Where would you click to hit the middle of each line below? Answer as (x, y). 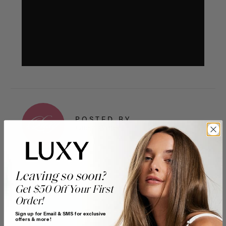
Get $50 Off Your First (64, 189)
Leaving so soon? (61, 177)
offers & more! (33, 220)
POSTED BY (103, 120)
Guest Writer (97, 128)
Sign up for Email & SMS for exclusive (61, 214)
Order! (29, 202)
